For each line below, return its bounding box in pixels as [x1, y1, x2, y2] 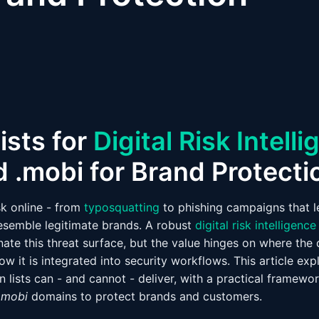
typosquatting [84, 200, 159, 214]
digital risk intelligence [195, 218, 316, 232]
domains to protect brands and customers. [28, 289, 262, 303]
